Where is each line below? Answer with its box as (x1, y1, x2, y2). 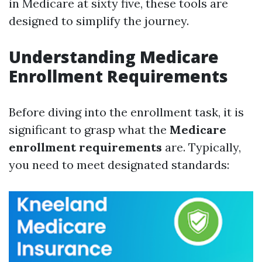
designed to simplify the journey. (9, 13, 189, 28)
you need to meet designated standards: (9, 157, 229, 172)
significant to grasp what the (9, 122, 170, 137)
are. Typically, (162, 140, 241, 154)
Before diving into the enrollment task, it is (9, 105, 244, 119)
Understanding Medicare (9, 46, 219, 68)
